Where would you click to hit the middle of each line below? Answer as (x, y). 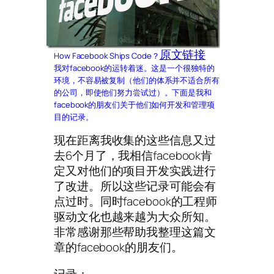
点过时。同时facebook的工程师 (136, 202)
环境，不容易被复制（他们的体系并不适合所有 (137, 80)
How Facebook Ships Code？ (107, 55)
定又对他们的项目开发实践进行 (135, 171)
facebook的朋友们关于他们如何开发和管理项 (134, 104)
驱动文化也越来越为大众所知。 (135, 217)
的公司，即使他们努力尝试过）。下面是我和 (133, 92)
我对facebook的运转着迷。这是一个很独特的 (134, 68)
